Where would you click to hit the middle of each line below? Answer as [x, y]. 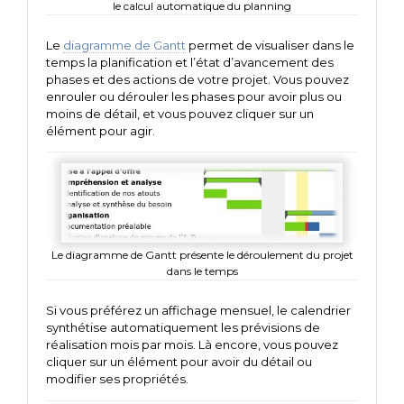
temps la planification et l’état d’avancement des [190, 63]
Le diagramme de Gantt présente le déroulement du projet [202, 255]
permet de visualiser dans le [270, 46]
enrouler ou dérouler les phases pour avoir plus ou [194, 97]
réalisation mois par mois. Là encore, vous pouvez [192, 345]
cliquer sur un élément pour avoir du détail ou [179, 362]
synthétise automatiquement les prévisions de [183, 328]
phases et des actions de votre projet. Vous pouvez [197, 80]
